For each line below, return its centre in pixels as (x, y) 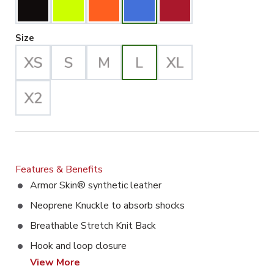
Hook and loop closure (78, 246)
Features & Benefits (59, 169)
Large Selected (68, 37)
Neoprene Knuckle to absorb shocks (107, 205)
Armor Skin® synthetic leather (96, 185)
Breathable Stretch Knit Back (93, 225)
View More (55, 262)
